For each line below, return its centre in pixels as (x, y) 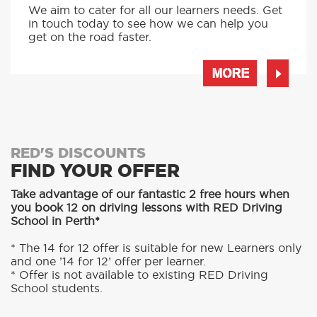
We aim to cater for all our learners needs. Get (155, 34)
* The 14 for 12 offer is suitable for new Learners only (156, 271)
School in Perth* (55, 244)
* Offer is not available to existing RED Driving (139, 298)
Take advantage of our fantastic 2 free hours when (150, 218)
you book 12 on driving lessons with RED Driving (146, 231)
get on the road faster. (90, 60)
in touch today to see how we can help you (148, 47)
